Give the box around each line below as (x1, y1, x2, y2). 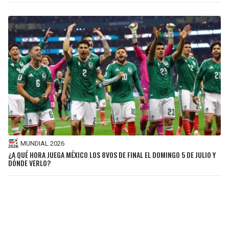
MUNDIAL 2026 (20, 139, 64, 147)
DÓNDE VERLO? (8, 157, 51, 169)
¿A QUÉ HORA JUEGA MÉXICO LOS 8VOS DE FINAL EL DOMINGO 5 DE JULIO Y (8, 149, 216, 161)
